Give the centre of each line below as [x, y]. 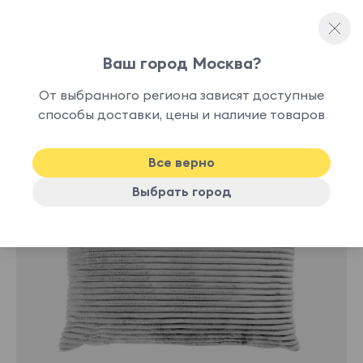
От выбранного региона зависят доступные [181, 95]
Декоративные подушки [86, 75]
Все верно [181, 162]
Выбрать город [181, 191]
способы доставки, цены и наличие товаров [181, 114]
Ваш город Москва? [181, 63]
